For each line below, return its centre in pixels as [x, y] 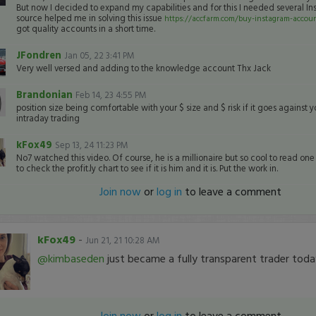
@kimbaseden [71, 258]
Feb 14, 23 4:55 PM [111, 95]
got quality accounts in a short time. [85, 29]
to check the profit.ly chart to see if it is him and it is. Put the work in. [147, 168]
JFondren [40, 55]
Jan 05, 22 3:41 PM [99, 55]
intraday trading [48, 118]
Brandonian [45, 94]
